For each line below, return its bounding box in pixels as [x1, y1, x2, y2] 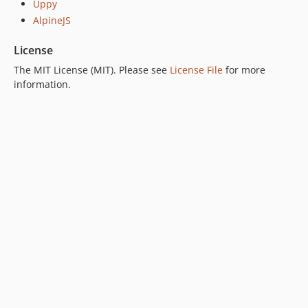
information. [14, 77, 71, 91]
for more [223, 63, 265, 76]
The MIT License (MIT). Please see [14, 63, 170, 76]
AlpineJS [33, 13, 71, 27]
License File [170, 63, 223, 76]
